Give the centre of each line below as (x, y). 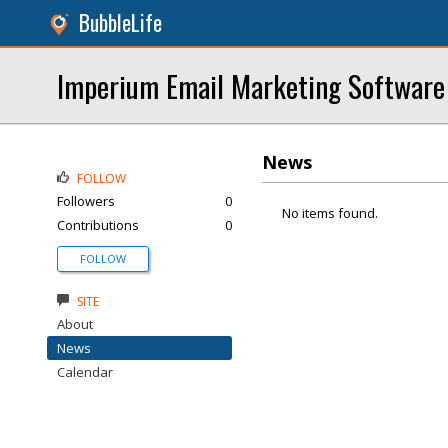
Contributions (98, 225)
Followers (86, 201)
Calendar (85, 372)
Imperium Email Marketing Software (251, 85)
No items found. (330, 213)
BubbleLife (120, 22)
